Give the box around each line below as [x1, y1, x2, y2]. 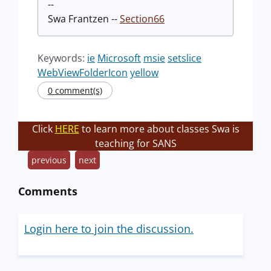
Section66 [120, 11, 165, 25]
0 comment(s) [48, 84, 102, 96]
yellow [130, 65, 158, 79]
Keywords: [38, 51, 87, 65]
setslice [168, 51, 201, 65]
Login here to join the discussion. [24, 221, 194, 236]
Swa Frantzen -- [48, 11, 120, 25]
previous [31, 154, 67, 166]
